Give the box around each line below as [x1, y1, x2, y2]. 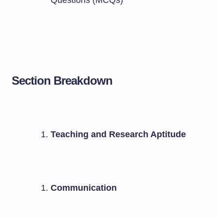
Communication [51, 183, 117, 193]
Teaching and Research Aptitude [51, 129, 186, 139]
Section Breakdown [12, 74, 112, 87]
